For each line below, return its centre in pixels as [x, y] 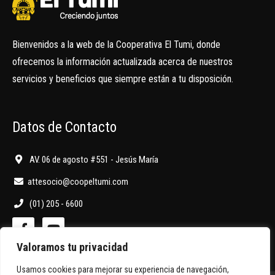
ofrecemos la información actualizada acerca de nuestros [122, 62]
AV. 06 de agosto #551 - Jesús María [93, 160]
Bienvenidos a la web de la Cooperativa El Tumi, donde [116, 45]
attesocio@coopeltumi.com [78, 182]
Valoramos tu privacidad [72, 247]
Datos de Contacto [64, 127]
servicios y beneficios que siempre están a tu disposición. [123, 79]
